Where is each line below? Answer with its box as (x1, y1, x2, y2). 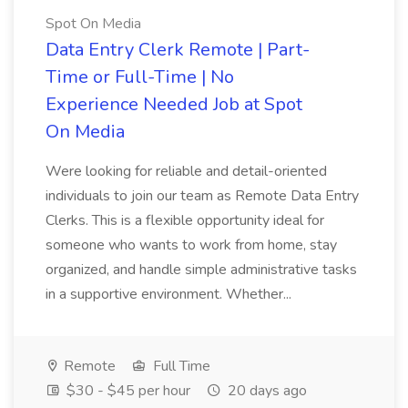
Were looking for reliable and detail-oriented (46, 161, 327, 181)
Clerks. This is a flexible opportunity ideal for (46, 210, 324, 230)
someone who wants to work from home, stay (46, 235, 337, 255)
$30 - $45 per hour (63, 381, 190, 401)
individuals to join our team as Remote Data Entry (46, 186, 359, 206)
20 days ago (224, 381, 307, 401)
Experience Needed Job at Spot (46, 92, 302, 117)
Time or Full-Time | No (46, 65, 234, 89)
